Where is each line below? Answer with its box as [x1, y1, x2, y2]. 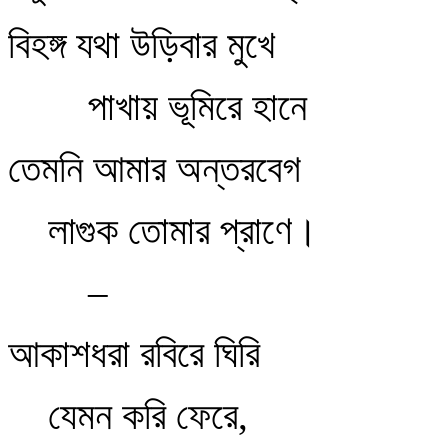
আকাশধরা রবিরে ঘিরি [8, 332, 260, 375]
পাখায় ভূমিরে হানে [88, 85, 307, 128]
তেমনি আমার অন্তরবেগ [8, 147, 301, 190]
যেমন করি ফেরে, [48, 394, 248, 437]
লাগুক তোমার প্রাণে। [48, 209, 318, 252]
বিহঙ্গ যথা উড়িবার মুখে [8, 23, 275, 66]
